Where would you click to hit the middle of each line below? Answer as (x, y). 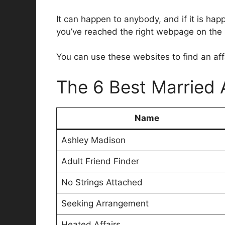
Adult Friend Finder (100, 161)
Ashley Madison (93, 140)
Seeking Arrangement (105, 203)
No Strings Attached (102, 182)
